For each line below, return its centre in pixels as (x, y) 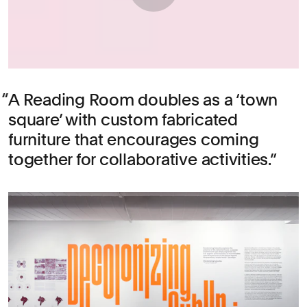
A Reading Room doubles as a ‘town (143, 100)
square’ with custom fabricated (123, 120)
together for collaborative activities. (139, 159)
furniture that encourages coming (134, 139)
